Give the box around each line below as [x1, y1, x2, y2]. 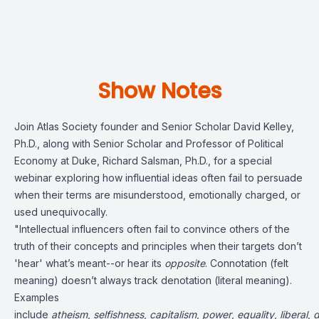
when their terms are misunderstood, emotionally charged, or [14, 189, 300, 201]
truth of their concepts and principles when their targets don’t [14, 240, 302, 252]
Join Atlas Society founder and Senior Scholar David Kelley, [14, 120, 294, 132]
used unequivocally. [14, 206, 108, 218]
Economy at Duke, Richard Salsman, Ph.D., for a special [14, 155, 272, 167]
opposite [164, 257, 205, 269]
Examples [14, 291, 59, 303]
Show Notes [98, 76, 221, 106]
